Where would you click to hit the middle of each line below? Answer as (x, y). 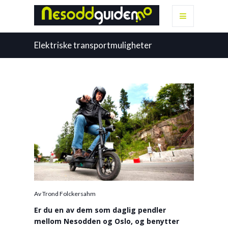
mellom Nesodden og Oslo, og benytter (107, 221)
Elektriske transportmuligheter (93, 45)
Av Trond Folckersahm (65, 193)
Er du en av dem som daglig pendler (100, 210)
